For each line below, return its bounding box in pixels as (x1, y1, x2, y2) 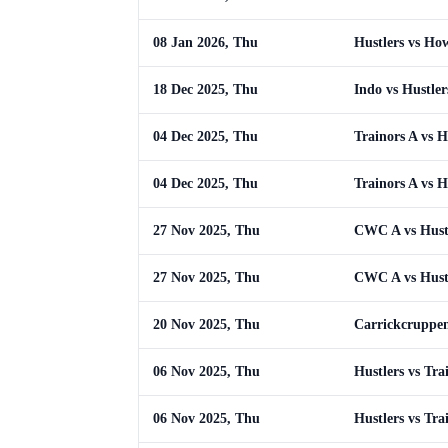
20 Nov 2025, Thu (153, 317, 260, 332)
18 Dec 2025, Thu (153, 82, 258, 97)
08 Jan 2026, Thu (153, 35, 258, 50)
